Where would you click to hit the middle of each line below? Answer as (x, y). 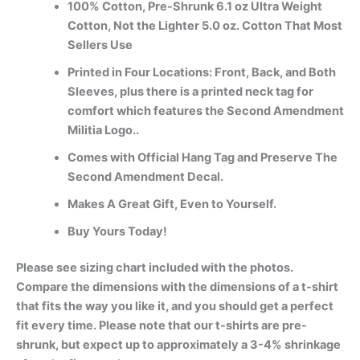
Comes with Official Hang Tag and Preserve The (202, 157)
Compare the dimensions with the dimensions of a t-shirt (177, 287)
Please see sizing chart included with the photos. (155, 268)
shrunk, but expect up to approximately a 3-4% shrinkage (178, 345)
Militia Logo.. (103, 130)
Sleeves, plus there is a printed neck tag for (190, 91)
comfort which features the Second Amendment (205, 110)
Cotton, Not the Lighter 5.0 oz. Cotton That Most (205, 25)
